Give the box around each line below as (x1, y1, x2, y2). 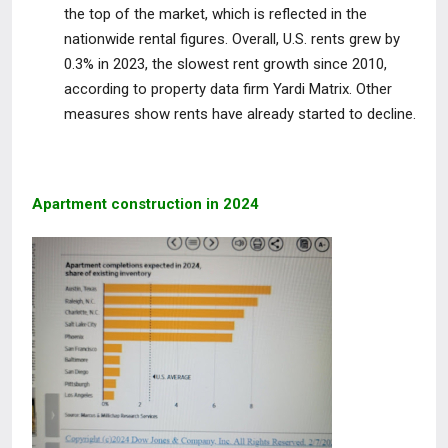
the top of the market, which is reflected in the (64, 5, 367, 23)
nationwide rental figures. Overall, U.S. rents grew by (64, 30, 400, 48)
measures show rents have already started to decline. (64, 105, 416, 123)
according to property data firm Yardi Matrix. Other (64, 80, 392, 98)
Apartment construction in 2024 (32, 195, 259, 213)
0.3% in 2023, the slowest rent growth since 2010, (64, 55, 387, 73)
